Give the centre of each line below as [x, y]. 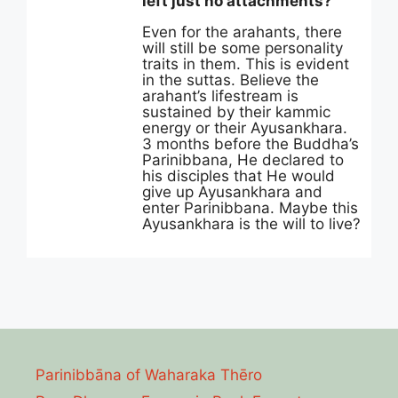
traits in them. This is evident [246, 64]
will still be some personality [243, 48]
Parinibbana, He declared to [243, 160]
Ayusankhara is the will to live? [251, 224]
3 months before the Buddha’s [251, 144]
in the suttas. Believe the [231, 80]
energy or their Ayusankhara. [245, 128]
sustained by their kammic [236, 112]
